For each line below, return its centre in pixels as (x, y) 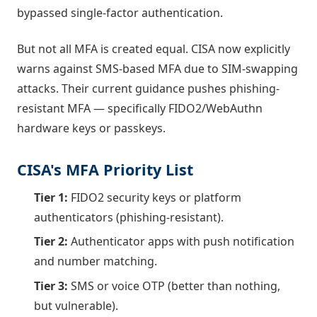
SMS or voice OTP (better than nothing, (174, 286)
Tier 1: (51, 197)
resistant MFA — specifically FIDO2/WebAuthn (140, 108)
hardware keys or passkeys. (91, 128)
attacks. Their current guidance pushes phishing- (148, 88)
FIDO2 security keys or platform (155, 197)
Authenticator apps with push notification (181, 242)
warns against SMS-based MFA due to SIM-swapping (157, 68)
